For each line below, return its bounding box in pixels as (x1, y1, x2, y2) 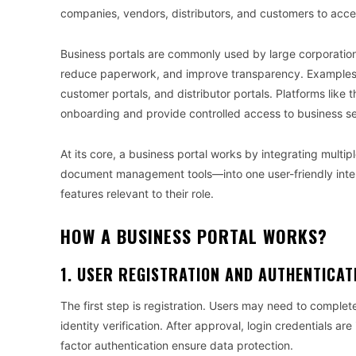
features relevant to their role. (60, 187, 214, 200)
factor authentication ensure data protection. (60, 339, 293, 352)
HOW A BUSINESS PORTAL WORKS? (60, 223, 327, 249)
